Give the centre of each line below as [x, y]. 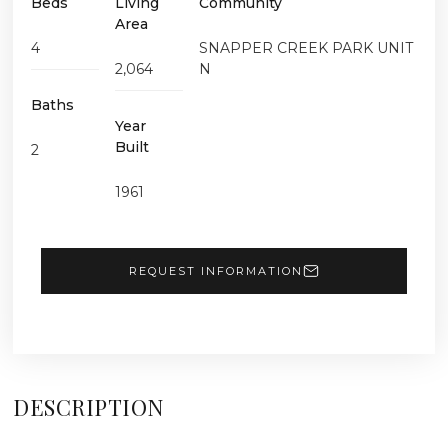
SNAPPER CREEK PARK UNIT [305, 47]
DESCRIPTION [89, 406]
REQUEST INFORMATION [216, 270]
